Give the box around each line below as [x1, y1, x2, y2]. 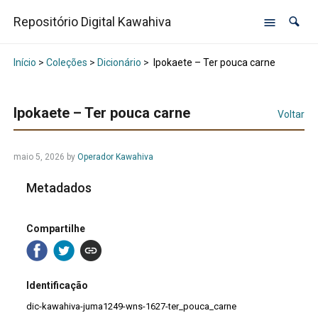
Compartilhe [26, 222, 86, 234]
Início [13, 57, 36, 69]
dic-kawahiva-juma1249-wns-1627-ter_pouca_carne [26, 301, 237, 312]
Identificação [26, 280, 89, 292]
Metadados [26, 180, 92, 196]
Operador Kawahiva [77, 152, 153, 163]
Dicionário [97, 57, 141, 69]
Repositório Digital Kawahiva [13, 14, 171, 30]
